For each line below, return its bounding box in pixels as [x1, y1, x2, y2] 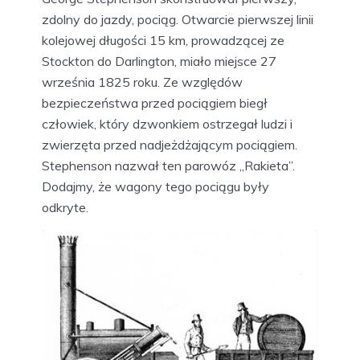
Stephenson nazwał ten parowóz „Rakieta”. [42, 157, 295, 174]
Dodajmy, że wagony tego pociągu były [42, 178, 269, 194]
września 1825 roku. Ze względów [42, 73, 243, 90]
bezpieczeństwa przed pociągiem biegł [42, 94, 268, 111]
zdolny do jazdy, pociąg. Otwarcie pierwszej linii [42, 10, 313, 27]
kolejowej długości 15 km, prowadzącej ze [42, 31, 284, 48]
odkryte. [42, 198, 88, 215]
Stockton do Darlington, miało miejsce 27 [42, 52, 276, 69]
